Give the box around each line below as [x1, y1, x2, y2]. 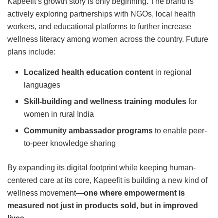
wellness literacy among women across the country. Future [7, 35, 208, 43]
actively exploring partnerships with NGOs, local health [7, 9, 196, 18]
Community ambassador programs [24, 126, 153, 135]
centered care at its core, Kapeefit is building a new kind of [7, 176, 207, 184]
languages [24, 80, 61, 89]
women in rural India [24, 109, 94, 118]
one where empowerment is [84, 188, 185, 197]
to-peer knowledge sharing [24, 139, 116, 147]
